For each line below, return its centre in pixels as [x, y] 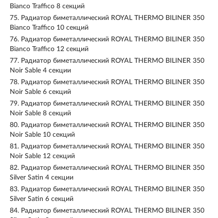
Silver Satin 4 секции [42, 178]
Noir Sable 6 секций [40, 92]
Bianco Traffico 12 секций [49, 49]
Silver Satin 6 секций [42, 199]
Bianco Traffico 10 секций [49, 28]
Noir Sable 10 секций [42, 135]
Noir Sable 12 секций [42, 156]
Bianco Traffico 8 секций [47, 6]
